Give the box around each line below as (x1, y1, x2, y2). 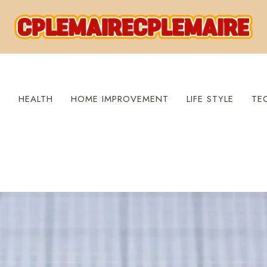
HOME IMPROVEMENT (70, 92, 169, 105)
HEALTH (18, 92, 53, 105)
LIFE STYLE (186, 92, 234, 105)
